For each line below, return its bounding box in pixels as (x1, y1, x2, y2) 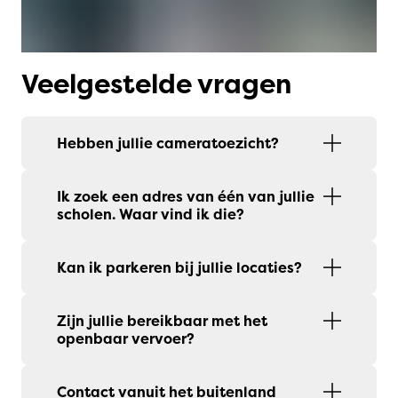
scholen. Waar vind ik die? (57, 203, 244, 224)
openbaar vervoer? (57, 328, 195, 348)
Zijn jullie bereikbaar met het (57, 310, 267, 330)
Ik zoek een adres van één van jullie (57, 186, 314, 206)
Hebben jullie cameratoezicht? (57, 132, 279, 153)
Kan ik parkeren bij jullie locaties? (57, 257, 302, 277)
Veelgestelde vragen (21, 65, 291, 102)
